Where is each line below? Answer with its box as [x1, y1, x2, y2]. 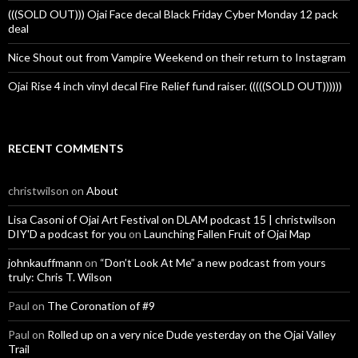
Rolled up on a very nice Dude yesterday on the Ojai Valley [47, 327, 336, 341]
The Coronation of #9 [47, 298, 155, 312]
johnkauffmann [8, 255, 82, 269]
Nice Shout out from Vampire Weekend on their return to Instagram [8, 50, 346, 64]
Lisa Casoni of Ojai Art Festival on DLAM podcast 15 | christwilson [8, 212, 336, 226]
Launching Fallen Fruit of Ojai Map [144, 226, 311, 241]
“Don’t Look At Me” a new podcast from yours [100, 255, 326, 269]
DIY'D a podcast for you [8, 226, 126, 241]
